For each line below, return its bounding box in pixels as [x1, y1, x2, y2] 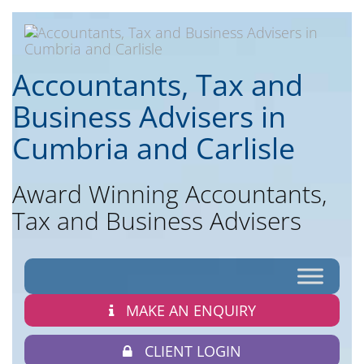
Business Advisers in [12, 97, 286, 136]
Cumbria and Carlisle [12, 128, 295, 168]
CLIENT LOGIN [145, 341, 241, 361]
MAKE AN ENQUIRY [125, 301, 256, 320]
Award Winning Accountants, [12, 177, 327, 210]
